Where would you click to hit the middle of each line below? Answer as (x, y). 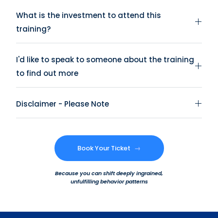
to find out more (47, 73)
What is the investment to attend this (89, 15)
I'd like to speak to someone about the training (105, 59)
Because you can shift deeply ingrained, (109, 173)
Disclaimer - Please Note (63, 104)
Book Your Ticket (104, 148)
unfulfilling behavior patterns (109, 181)
